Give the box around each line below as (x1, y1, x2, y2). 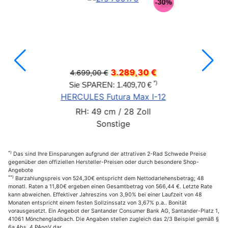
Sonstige (42, 118, 76, 129)
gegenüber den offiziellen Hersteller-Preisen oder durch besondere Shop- (8, 158, 199, 165)
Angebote (8, 166, 33, 174)
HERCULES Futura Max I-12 (7, 91, 112, 102)
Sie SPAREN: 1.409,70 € (15, 80, 100, 89)
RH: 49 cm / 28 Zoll (21, 106, 97, 117)
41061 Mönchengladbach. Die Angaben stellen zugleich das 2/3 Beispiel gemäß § (8, 215, 219, 222)
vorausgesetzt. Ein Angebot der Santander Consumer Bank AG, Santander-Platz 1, (8, 207, 219, 214)
